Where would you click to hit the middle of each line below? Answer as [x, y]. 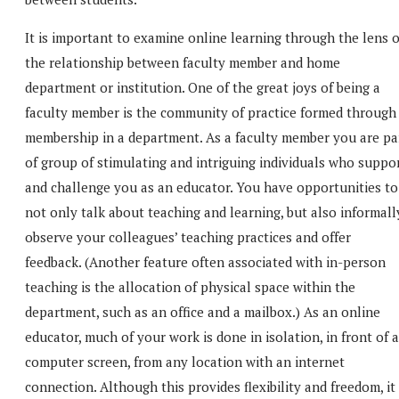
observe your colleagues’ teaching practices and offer [188, 236]
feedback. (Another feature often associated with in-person [205, 261]
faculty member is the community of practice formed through [211, 112]
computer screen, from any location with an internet [185, 361]
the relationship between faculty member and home [183, 62]
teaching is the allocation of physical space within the [190, 286]
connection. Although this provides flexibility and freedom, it [210, 386]
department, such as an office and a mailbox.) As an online [203, 311]
